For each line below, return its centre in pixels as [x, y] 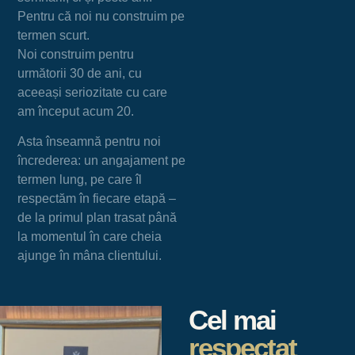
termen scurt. [54, 36]
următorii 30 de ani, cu [80, 74]
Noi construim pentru [76, 55]
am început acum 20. [76, 112]
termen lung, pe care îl [80, 180]
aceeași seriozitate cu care [93, 93]
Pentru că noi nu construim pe [101, 17]
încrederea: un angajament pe [102, 161]
